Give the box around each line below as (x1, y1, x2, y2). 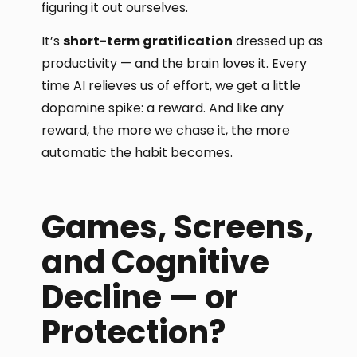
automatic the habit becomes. (41, 143, 233, 163)
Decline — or (41, 275, 239, 320)
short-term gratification (63, 32, 233, 51)
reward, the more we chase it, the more (41, 121, 291, 140)
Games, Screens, (41, 205, 314, 250)
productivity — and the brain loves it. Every (41, 54, 308, 73)
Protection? (41, 310, 226, 355)
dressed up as (233, 32, 324, 51)
